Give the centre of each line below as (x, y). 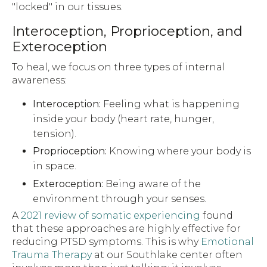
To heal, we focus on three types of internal (119, 67)
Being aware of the (152, 184)
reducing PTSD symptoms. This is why (106, 242)
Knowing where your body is (179, 151)
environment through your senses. (120, 199)
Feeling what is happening (170, 104)
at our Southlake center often (167, 255)
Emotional (227, 242)
